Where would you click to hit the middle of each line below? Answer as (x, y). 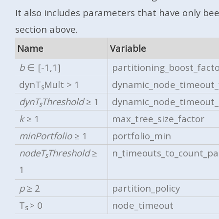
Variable (128, 48)
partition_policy (146, 188)
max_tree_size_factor (158, 119)
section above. (46, 29)
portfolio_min (142, 136)
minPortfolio (46, 136)
